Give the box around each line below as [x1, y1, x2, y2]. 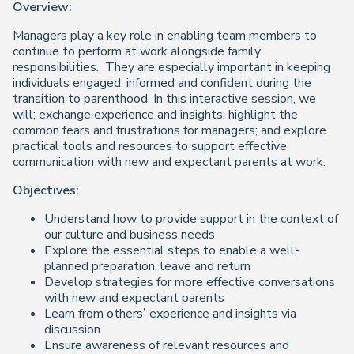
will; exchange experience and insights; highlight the [13, 106, 298, 124]
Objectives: [13, 182, 79, 200]
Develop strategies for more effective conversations [44, 273, 335, 292]
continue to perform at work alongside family [13, 43, 261, 61]
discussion [44, 321, 100, 339]
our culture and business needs [44, 226, 215, 244]
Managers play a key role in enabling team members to [13, 27, 317, 45]
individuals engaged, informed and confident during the [13, 74, 311, 92]
